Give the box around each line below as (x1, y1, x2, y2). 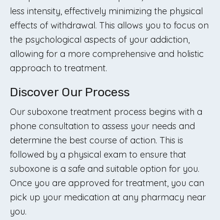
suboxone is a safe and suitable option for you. (10, 163, 199, 174)
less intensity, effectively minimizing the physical (10, 5, 203, 17)
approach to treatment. (10, 62, 107, 74)
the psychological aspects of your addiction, (10, 34, 190, 45)
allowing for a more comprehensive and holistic (10, 48, 204, 59)
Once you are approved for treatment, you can (10, 177, 204, 189)
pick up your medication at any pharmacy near (10, 192, 206, 203)
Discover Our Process (10, 85, 130, 99)
